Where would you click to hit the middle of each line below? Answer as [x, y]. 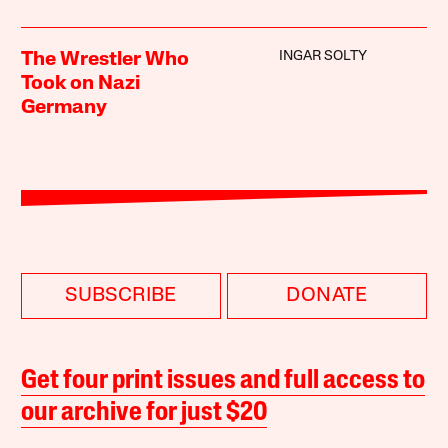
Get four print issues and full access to [223, 382]
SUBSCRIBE [121, 296]
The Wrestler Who [105, 60]
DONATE [327, 296]
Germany [64, 108]
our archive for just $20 [144, 414]
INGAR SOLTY [322, 57]
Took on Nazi [81, 84]
